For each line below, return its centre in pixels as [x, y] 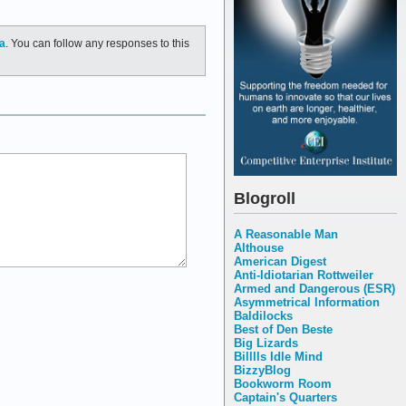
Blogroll [265, 198]
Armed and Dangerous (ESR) [314, 288]
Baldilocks [263, 315]
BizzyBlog [262, 370]
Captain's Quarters [285, 397]
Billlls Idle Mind [278, 356]
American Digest [280, 261]
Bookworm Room [283, 383]
